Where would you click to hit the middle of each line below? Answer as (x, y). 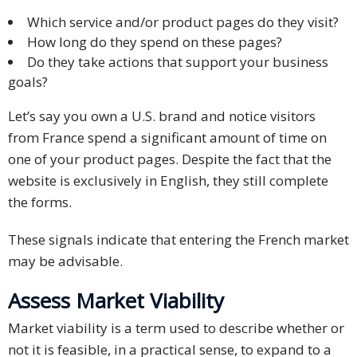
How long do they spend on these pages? (155, 42)
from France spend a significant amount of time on (167, 138)
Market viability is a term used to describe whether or (176, 328)
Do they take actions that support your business (178, 62)
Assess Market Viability (116, 301)
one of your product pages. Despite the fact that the (170, 159)
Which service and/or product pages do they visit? (183, 22)
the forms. (40, 202)
